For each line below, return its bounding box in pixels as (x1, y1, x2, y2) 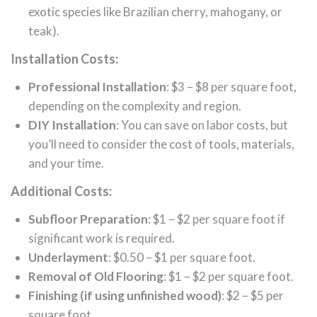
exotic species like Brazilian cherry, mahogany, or (28, 4, 282, 20)
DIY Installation (28, 117, 116, 133)
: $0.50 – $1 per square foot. (108, 250, 255, 265)
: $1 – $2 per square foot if (148, 212, 285, 227)
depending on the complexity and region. (28, 98, 241, 114)
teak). (28, 23, 59, 39)
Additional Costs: (11, 183, 112, 200)
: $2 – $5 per (221, 288, 284, 304)
